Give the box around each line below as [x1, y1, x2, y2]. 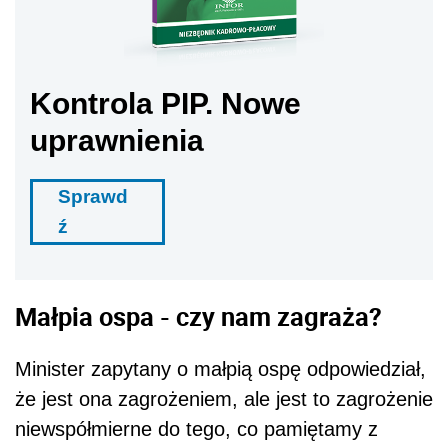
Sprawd [58, 185, 128, 207]
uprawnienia [30, 123, 204, 157]
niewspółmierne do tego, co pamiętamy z [15, 418, 378, 441]
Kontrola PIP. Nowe [30, 86, 301, 120]
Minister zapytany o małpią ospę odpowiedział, [15, 358, 426, 381]
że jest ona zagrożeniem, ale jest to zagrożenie [15, 388, 433, 411]
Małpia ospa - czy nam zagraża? [15, 299, 382, 334]
